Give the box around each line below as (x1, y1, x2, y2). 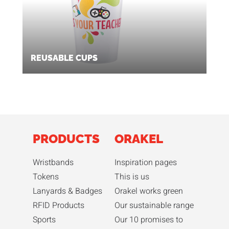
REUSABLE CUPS (31, 53, 98, 63)
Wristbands (33, 156, 74, 169)
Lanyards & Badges (33, 185, 102, 197)
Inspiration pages (114, 156, 177, 169)
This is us (114, 170, 149, 183)
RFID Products (33, 199, 84, 212)
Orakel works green (114, 185, 183, 197)
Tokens (33, 170, 59, 183)
